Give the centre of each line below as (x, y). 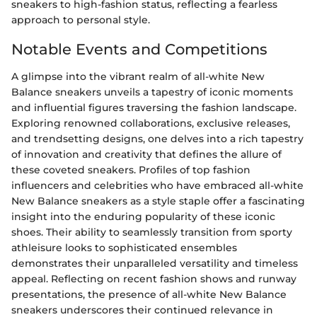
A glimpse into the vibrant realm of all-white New (138, 76)
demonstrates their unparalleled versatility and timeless (155, 263)
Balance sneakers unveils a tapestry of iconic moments (152, 92)
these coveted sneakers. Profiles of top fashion (131, 169)
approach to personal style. (81, 20)
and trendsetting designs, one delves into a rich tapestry (157, 138)
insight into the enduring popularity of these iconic (143, 216)
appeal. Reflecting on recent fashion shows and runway (154, 278)
